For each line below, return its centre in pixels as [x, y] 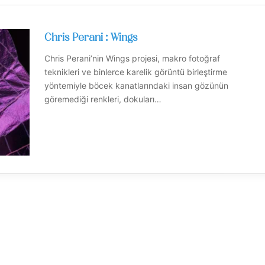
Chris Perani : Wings [91, 38]
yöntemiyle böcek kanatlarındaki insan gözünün [136, 85]
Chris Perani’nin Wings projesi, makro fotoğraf [132, 58]
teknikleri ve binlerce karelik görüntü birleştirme [136, 72]
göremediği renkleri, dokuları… [103, 99]
